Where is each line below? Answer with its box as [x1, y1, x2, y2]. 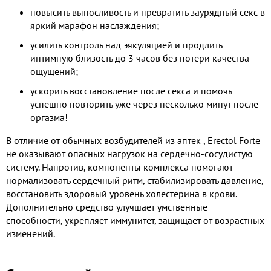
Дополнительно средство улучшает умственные [6, 200, 207, 213]
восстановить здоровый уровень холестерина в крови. [6, 187, 237, 200]
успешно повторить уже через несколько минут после [30, 97, 258, 110]
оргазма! [30, 111, 68, 123]
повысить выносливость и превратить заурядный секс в [30, 5, 265, 18]
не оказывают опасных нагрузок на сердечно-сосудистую [6, 147, 253, 160]
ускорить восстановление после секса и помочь [30, 84, 232, 97]
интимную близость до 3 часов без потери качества [30, 51, 249, 64]
